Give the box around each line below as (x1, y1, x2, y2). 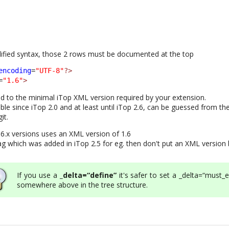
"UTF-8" (35, 66, 64, 75)
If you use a (17, 170, 60, 180)
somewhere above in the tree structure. (17, 179, 148, 190)
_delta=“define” (59, 170, 117, 180)
